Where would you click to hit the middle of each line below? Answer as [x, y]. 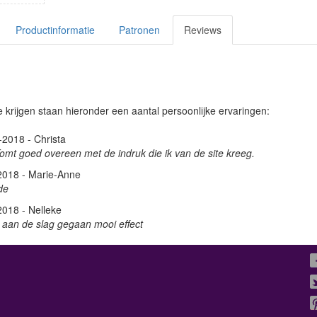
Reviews [203, 30]
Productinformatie [55, 30]
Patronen [139, 30]
